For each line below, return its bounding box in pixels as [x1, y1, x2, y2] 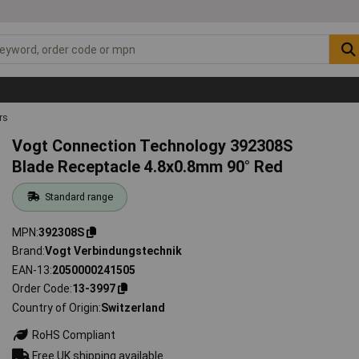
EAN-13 [12, 263, 50, 276]
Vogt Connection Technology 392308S [12, 135, 294, 155]
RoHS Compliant [30, 328, 116, 341]
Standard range [44, 190, 113, 203]
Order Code [12, 282, 71, 296]
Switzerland [101, 301, 166, 314]
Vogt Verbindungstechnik [45, 244, 183, 258]
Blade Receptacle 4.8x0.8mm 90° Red [12, 156, 284, 176]
